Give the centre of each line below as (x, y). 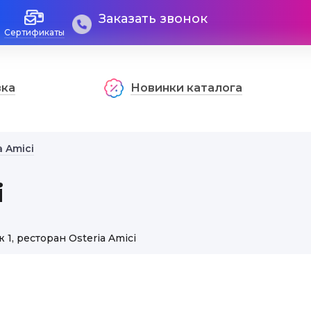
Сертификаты (34, 32)
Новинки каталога (186, 88)
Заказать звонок (153, 19)
